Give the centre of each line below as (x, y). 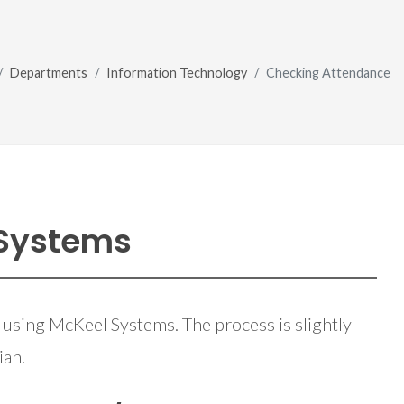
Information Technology (177, 72)
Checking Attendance (328, 72)
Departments (49, 72)
